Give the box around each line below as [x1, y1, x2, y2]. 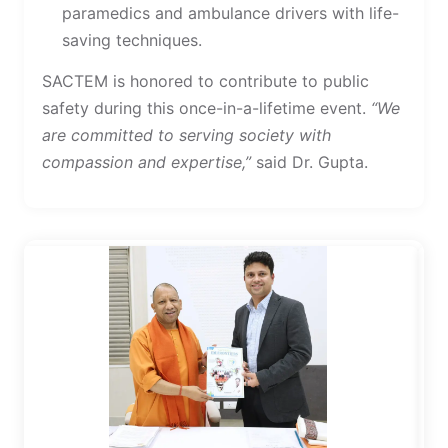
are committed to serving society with [42, 125, 331, 145]
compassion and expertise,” [42, 152, 251, 172]
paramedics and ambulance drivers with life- [62, 3, 399, 23]
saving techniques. [62, 30, 202, 50]
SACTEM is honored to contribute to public [42, 71, 369, 91]
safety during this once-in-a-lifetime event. [42, 98, 371, 118]
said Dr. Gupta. [251, 152, 368, 172]
